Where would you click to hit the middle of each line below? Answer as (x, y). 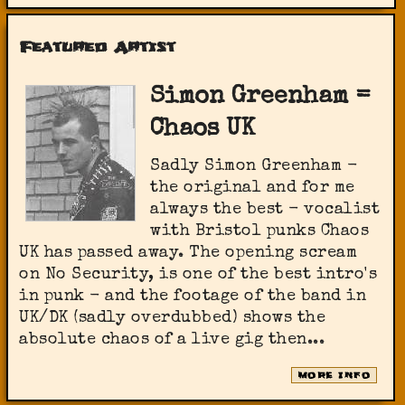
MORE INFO (334, 375)
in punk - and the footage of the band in (193, 297)
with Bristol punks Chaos (260, 232)
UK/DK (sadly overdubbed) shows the (173, 319)
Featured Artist (98, 47)
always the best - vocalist (265, 210)
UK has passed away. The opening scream (188, 254)
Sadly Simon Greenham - (254, 167)
